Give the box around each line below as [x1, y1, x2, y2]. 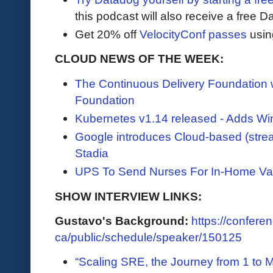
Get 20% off [75, 27, 140, 41]
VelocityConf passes [140, 27, 247, 41]
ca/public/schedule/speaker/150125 [55, 230, 242, 244]
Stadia [75, 146, 108, 160]
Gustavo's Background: [55, 213, 191, 227]
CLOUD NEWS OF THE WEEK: [55, 52, 224, 66]
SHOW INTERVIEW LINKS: [55, 189, 202, 203]
